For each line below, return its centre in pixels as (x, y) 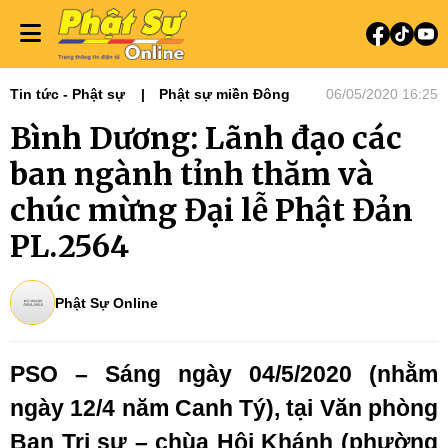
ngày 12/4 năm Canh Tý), (148, 408)
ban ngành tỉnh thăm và (192, 174)
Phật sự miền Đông (224, 94)
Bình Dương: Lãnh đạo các (206, 138)
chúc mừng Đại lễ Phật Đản (211, 210)
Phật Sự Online (106, 302)
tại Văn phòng (362, 408)
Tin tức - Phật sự (67, 94)
